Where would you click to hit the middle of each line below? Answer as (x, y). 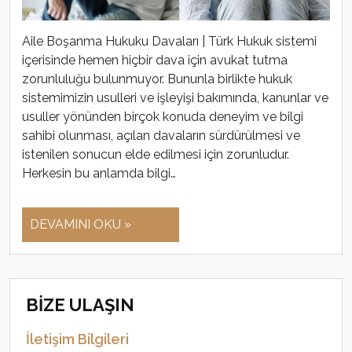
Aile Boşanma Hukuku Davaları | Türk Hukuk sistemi (169, 42)
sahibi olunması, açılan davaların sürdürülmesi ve (161, 136)
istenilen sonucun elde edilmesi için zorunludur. (156, 155)
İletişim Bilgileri (77, 339)
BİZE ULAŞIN (80, 305)
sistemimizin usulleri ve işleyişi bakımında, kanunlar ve (175, 98)
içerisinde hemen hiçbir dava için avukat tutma (155, 60)
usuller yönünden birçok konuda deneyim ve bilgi (163, 117)
